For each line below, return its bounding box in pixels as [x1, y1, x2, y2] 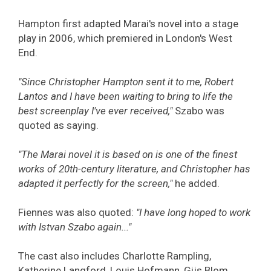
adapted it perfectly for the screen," [18, 177, 172, 190]
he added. [172, 177, 220, 190]
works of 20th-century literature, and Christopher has [18, 163, 250, 175]
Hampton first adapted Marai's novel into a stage [18, 18, 238, 30]
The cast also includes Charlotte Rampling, [18, 250, 211, 263]
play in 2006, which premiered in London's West [18, 32, 232, 45]
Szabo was [172, 105, 224, 117]
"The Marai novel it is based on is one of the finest [18, 148, 237, 161]
